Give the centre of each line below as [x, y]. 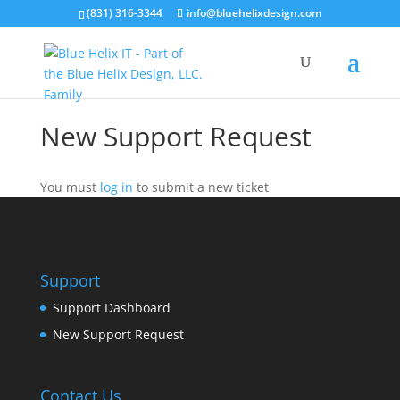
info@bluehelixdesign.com [254, 13]
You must [70, 187]
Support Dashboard [111, 308]
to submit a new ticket [200, 187]
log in [116, 187]
